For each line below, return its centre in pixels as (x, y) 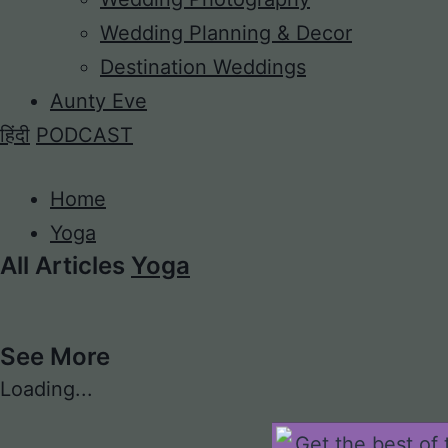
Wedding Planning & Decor (226, 33)
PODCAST (84, 135)
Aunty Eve (98, 101)
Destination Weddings (203, 67)
